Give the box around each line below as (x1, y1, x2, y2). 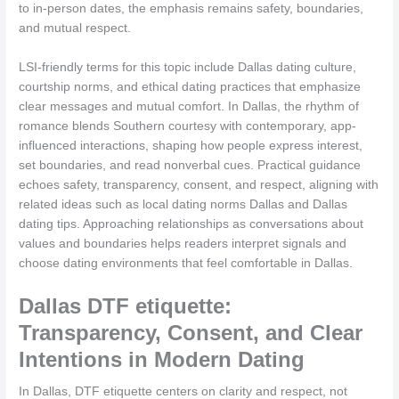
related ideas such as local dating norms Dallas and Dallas (19, 197, 348, 211)
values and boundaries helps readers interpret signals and (19, 236, 347, 250)
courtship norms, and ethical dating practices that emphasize (19, 79, 362, 94)
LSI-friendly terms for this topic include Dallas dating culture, (19, 60, 357, 74)
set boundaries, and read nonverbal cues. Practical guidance (19, 158, 362, 172)
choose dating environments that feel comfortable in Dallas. (19, 256, 354, 270)
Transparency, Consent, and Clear (19, 320, 363, 345)
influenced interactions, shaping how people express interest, (19, 138, 363, 152)
